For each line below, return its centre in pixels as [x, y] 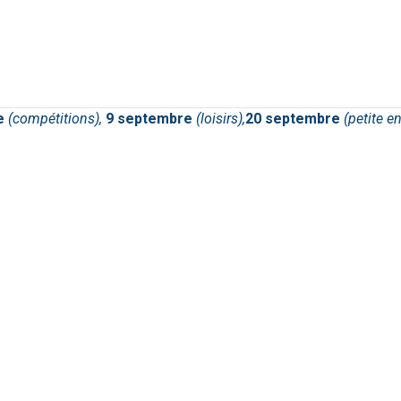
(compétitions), [57, 118]
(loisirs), [221, 118]
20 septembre [294, 118]
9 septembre [151, 118]
